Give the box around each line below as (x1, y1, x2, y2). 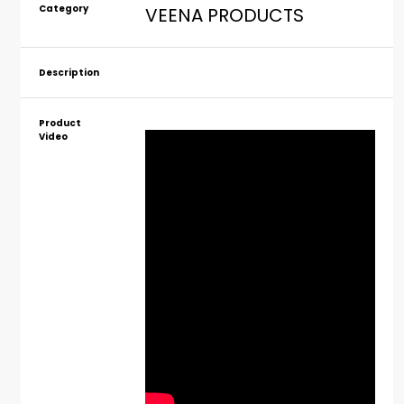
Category (38, 2, 88, 16)
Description (38, 66, 99, 80)
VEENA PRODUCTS (144, 3, 304, 29)
